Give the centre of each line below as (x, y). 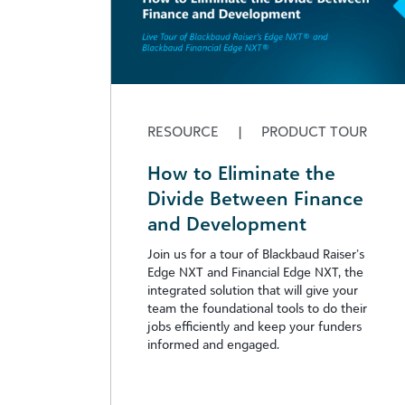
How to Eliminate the (241, 172)
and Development (227, 223)
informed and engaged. (213, 344)
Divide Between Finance (255, 198)
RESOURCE (185, 131)
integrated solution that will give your (253, 289)
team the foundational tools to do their (257, 307)
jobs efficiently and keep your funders (254, 325)
